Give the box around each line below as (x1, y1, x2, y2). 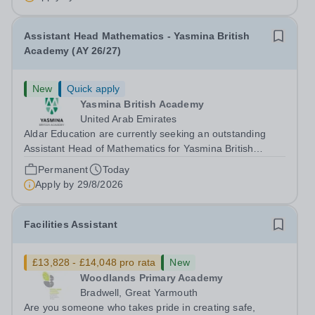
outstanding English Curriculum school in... (24, 187, 219, 198)
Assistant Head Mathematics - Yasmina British (24, 30, 250, 41)
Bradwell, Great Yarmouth (80, 287, 198, 298)
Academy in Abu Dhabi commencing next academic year (24, 157, 281, 169)
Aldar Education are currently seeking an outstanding (24, 128, 266, 139)
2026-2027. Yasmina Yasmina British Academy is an (24, 172, 262, 184)
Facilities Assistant (24, 219, 118, 230)
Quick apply (66, 83, 120, 94)
